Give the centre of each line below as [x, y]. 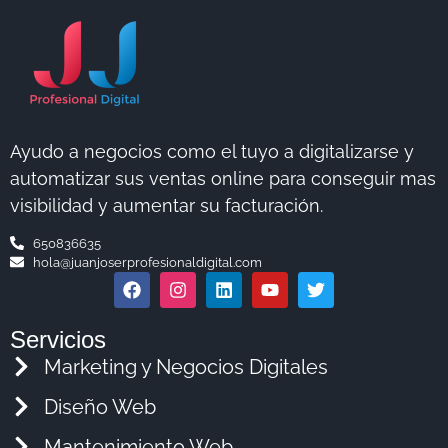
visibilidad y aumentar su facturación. [166, 206]
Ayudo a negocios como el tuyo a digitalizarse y [212, 152]
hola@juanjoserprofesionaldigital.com [147, 262]
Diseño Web [99, 406]
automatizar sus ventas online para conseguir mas [223, 179]
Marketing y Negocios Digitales [185, 366]
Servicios [58, 339]
